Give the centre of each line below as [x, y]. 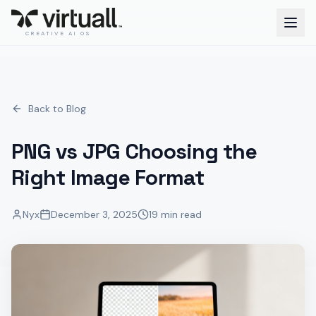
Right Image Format [108, 177]
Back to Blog [57, 109]
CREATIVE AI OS [59, 33]
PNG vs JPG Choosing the [134, 151]
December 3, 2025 [94, 214]
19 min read [175, 214]
